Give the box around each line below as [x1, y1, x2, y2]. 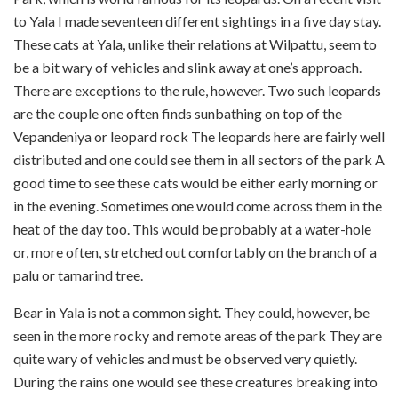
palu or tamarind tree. [13, 266, 146, 283]
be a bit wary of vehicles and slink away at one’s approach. [13, 58, 362, 76]
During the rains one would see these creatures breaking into [13, 372, 378, 390]
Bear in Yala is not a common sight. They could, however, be [13, 303, 370, 321]
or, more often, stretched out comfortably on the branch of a [13, 243, 377, 260]
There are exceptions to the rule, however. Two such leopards [13, 81, 381, 99]
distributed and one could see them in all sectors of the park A [13, 150, 385, 168]
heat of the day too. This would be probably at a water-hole [13, 219, 371, 237]
